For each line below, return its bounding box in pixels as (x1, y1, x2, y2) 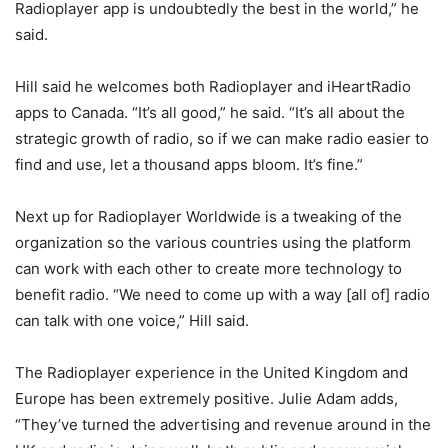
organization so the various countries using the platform (15, 233, 411, 253)
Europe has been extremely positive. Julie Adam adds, (15, 389, 398, 409)
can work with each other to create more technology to (15, 259, 402, 279)
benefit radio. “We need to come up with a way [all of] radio (15, 285, 430, 305)
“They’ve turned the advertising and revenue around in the (15, 415, 431, 435)
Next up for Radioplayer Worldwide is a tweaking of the (15, 207, 402, 227)
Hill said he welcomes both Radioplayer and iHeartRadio (15, 77, 411, 97)
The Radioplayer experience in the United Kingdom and (15, 363, 408, 383)
